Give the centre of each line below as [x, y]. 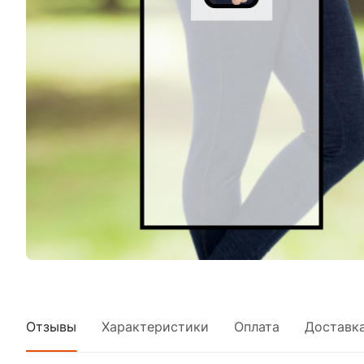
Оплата [257, 326]
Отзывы [51, 326]
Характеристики [155, 326]
